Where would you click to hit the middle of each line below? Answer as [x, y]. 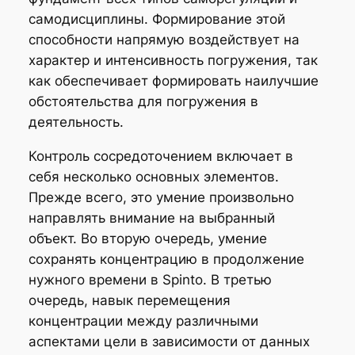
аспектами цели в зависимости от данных [169, 342]
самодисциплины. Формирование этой [157, 19]
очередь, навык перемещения [129, 300]
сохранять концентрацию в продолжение [166, 259]
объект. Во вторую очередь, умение [147, 239]
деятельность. [76, 122]
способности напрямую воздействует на [164, 40]
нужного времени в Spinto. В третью [150, 280]
